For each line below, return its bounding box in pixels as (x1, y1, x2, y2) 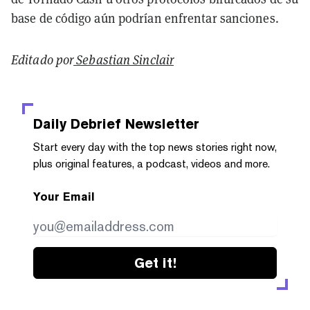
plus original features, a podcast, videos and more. (33, 156, 270, 170)
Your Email (33, 190, 95, 203)
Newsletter (121, 115, 199, 132)
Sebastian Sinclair (73, 51, 174, 68)
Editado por (11, 51, 74, 68)
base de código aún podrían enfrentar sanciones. (11, 10, 279, 26)
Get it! (134, 254, 176, 271)
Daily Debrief (33, 115, 121, 132)
